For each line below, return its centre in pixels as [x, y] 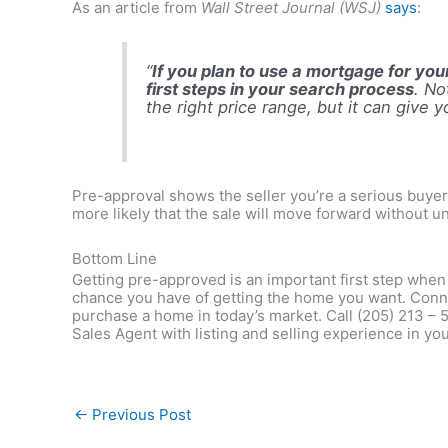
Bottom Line [114, 258]
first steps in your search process [280, 89]
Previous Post [139, 414]
